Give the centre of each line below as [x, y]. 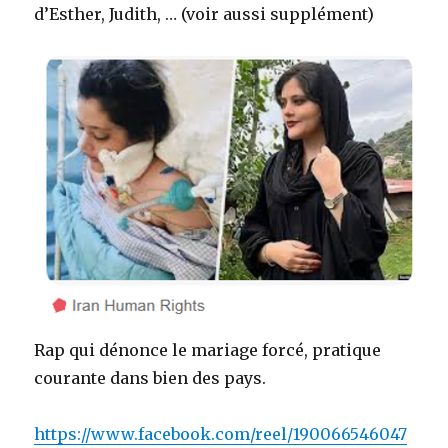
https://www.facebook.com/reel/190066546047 [221, 433]
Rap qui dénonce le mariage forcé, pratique [208, 349]
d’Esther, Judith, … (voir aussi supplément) [204, 13]
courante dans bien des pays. [150, 377]
